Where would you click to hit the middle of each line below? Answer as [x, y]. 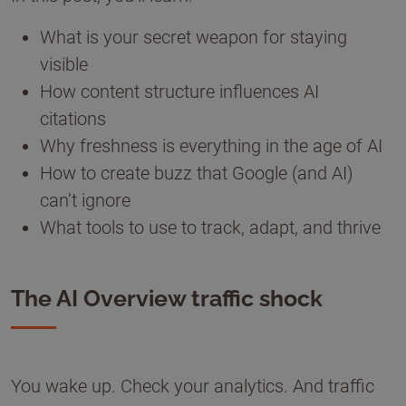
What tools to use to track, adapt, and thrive [210, 227]
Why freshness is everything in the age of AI [211, 146]
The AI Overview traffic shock [167, 298]
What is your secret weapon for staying [193, 37]
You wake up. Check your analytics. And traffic [193, 386]
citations [73, 119]
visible [64, 64]
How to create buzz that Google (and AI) [197, 173]
